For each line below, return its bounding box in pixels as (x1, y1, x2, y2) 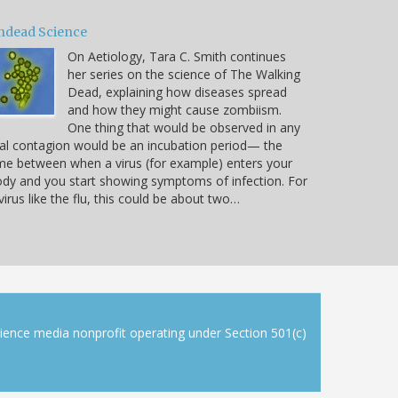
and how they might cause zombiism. (68, 100, 282, 118)
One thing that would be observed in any (68, 118, 300, 136)
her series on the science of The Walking (68, 65, 300, 83)
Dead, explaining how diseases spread (68, 83, 287, 100)
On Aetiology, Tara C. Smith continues (68, 47, 286, 65)
